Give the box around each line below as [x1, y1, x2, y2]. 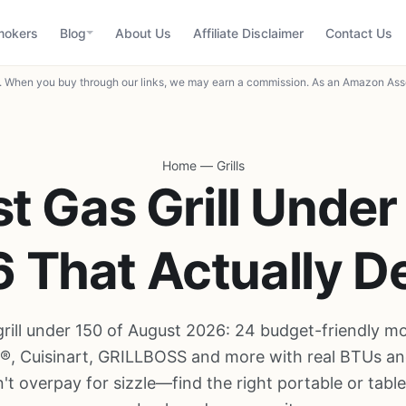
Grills [216, 158, 245, 173]
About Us [115, 24, 171, 41]
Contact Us [325, 24, 392, 41]
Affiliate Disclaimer [193, 24, 304, 41]
